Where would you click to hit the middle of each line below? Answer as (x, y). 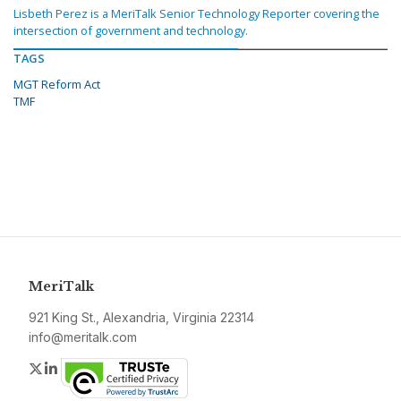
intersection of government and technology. (131, 31)
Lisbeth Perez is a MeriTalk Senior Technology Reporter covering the (196, 14)
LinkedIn (87, 368)
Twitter (66, 368)
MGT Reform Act (57, 85)
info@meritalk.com (83, 337)
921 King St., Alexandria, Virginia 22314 (141, 318)
